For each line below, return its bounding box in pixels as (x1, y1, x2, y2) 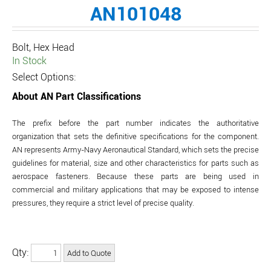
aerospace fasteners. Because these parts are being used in (12, 171, 259, 181)
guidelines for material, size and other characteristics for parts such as (12, 157, 259, 168)
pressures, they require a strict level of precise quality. (12, 197, 194, 208)
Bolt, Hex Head (12, 41, 74, 54)
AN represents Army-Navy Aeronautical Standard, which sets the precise (12, 144, 259, 155)
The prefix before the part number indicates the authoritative (12, 117, 259, 128)
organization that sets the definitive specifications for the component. (12, 131, 259, 142)
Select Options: (12, 70, 76, 83)
